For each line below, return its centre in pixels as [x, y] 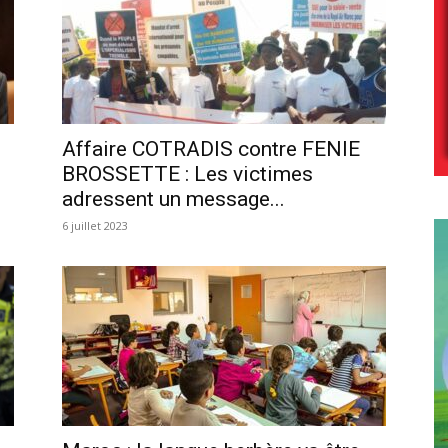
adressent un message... [173, 198]
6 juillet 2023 [95, 225]
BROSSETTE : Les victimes [187, 173]
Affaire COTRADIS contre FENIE [211, 148]
